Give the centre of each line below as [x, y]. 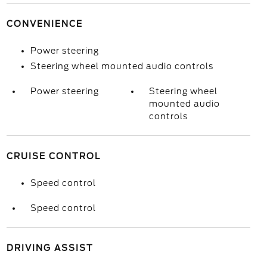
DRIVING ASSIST [50, 248]
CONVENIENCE [44, 24]
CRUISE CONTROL [53, 156]
